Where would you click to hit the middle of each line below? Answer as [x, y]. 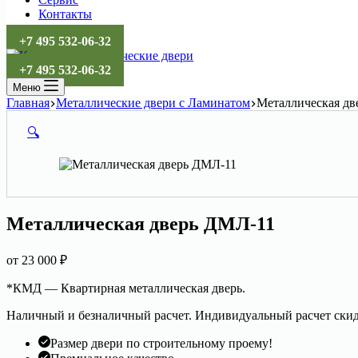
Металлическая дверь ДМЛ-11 [141, 223]
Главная [28, 103]
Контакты [65, 14]
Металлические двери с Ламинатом [153, 103]
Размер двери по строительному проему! [161, 343]
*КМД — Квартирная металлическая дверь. [126, 288]
